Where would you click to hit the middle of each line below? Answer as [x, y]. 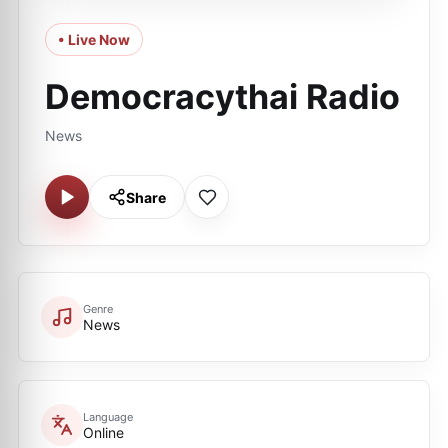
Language [108, 416]
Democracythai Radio [222, 96]
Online [103, 432]
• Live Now [94, 39]
